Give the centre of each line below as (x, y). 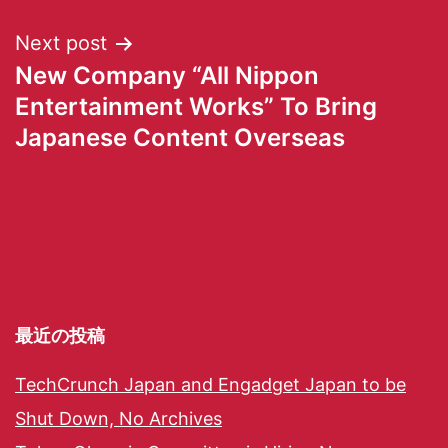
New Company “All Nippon (167, 76)
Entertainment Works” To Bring (196, 107)
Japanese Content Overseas (180, 138)
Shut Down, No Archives (118, 419)
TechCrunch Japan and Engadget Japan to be (210, 385)
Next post (61, 43)
